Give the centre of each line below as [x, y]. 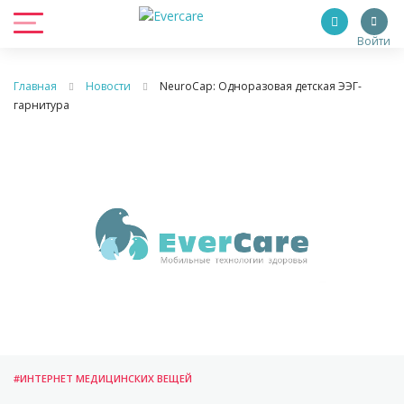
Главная [35, 86]
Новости [108, 86]
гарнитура [41, 105]
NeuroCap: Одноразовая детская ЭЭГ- [261, 86]
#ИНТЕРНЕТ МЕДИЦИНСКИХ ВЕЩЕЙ [103, 379]
